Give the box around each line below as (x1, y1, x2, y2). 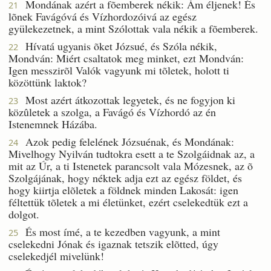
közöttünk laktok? (8, 74, 87, 90)
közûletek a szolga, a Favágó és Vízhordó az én (8, 104, 216, 119)
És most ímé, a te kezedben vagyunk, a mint (18, 224, 220, 239)
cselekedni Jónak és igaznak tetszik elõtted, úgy (8, 236, 218, 251)
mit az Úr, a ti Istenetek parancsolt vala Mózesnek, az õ (8, 158, 253, 173)
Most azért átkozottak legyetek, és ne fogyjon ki (18, 92, 235, 107)
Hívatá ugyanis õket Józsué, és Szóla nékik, (18, 38, 217, 53)
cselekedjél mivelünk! (8, 248, 104, 263)
